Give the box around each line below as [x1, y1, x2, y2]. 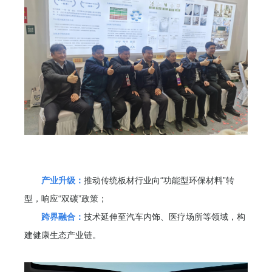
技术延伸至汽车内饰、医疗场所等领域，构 [84, 211, 246, 222]
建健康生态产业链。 [24, 229, 101, 240]
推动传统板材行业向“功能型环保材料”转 [84, 175, 235, 185]
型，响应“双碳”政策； [24, 193, 107, 203]
